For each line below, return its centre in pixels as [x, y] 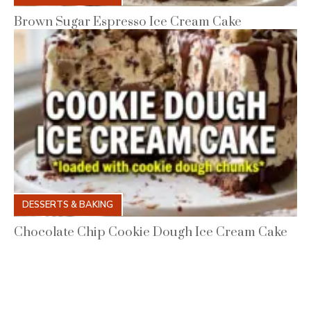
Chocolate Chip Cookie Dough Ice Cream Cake [151, 232]
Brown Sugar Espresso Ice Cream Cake [128, 22]
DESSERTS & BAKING [68, 205]
